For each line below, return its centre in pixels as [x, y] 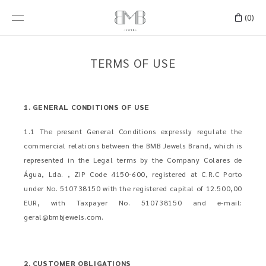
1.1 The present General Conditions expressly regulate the [133, 131]
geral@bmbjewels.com [63, 217]
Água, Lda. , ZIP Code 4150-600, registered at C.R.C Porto [133, 174]
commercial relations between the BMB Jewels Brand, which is [133, 145]
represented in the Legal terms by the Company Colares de [133, 160]
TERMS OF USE [133, 63]
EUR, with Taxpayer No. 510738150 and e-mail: [133, 202]
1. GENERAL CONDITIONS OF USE [87, 107]
